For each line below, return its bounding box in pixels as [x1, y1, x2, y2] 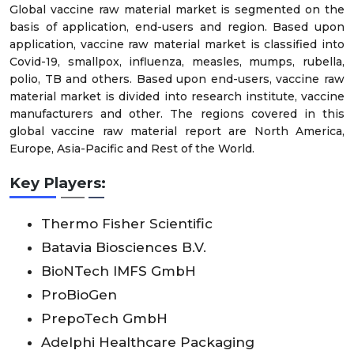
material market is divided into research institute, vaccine [9, 89, 345, 104]
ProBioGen [41, 286, 117, 303]
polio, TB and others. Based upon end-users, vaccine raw [9, 72, 345, 87]
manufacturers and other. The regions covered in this [9, 107, 345, 122]
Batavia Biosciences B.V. [41, 239, 206, 255]
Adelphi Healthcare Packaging [41, 333, 254, 350]
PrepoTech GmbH [41, 310, 168, 326]
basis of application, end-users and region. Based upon [9, 20, 345, 35]
